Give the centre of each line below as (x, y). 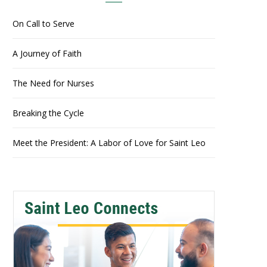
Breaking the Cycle (48, 113)
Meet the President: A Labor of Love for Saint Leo (109, 143)
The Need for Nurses (53, 83)
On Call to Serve (44, 24)
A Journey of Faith (47, 54)
